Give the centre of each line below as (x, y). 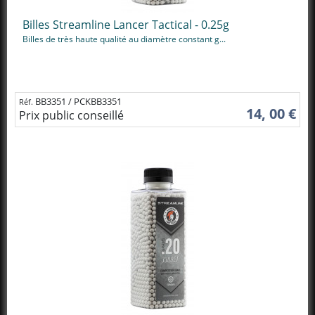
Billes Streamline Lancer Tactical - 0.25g (126, 25)
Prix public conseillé (71, 115)
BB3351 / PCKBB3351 (78, 101)
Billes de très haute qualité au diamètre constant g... (124, 39)
